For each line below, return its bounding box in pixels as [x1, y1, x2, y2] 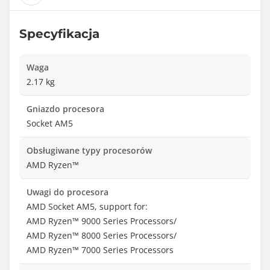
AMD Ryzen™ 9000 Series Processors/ [27, 215, 177, 227]
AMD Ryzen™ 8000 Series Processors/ [27, 230, 177, 241]
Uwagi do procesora [27, 186, 108, 198]
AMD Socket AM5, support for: [27, 201, 148, 212]
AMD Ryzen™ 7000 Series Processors [27, 244, 174, 256]
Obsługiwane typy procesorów [27, 145, 152, 156]
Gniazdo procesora [27, 103, 104, 115]
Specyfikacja [19, 27, 99, 41]
